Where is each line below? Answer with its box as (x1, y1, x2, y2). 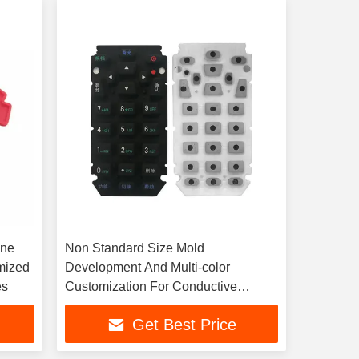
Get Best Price (131, 316, 236, 334)
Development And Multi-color (64, 260, 230, 274)
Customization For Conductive (64, 280, 237, 293)
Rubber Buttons (64, 299, 154, 313)
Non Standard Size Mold (64, 241, 204, 255)
